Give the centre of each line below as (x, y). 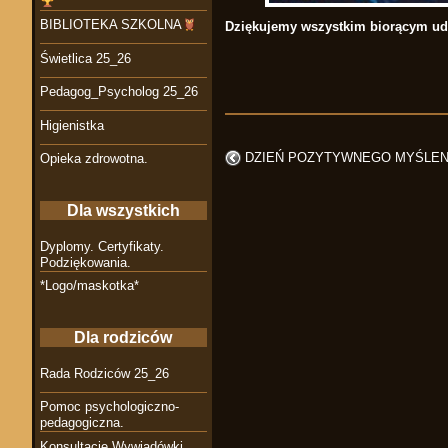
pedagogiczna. (82, 423)
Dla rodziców (123, 338)
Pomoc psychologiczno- (109, 407)
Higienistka (72, 125)
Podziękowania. (85, 262)
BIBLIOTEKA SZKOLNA (111, 25)
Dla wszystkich (123, 211)
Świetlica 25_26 (85, 58)
